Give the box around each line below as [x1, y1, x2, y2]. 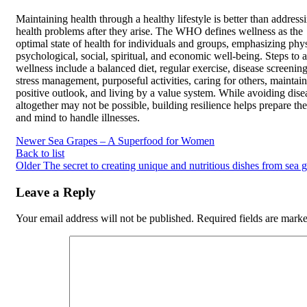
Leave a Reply [16, 184, 96, 199]
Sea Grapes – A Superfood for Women [48, 134, 214, 147]
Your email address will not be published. [16, 212, 194, 225]
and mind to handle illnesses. [16, 111, 140, 123]
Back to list [16, 147, 64, 159]
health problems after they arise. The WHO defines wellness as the [16, 25, 303, 37]
